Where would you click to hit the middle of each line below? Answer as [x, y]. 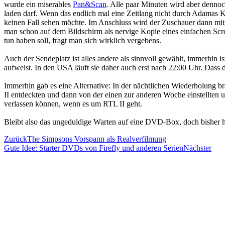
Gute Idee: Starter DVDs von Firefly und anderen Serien [94, 148]
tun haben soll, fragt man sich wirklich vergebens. [83, 40]
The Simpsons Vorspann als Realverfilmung [97, 139]
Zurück [16, 139]
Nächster [197, 148]
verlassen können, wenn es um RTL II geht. [73, 103]
